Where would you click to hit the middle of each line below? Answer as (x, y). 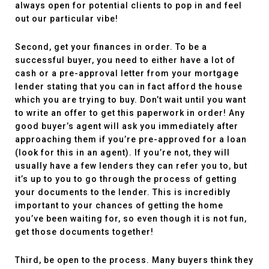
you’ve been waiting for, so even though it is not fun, (131, 219)
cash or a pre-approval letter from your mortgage (127, 73)
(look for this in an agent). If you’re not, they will (122, 153)
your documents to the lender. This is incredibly (123, 192)
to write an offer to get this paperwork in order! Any (130, 113)
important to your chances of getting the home (119, 205)
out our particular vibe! (68, 19)
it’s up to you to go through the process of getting (126, 179)
